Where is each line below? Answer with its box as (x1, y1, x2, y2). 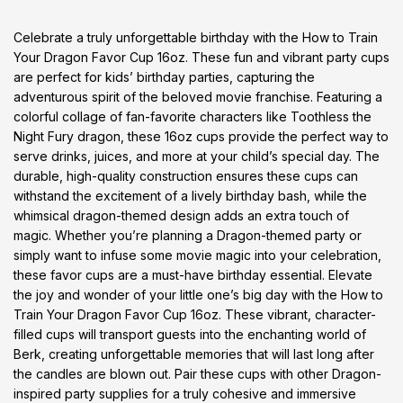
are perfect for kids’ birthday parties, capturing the (13, 69, 315, 85)
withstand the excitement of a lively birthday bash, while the (13, 188, 367, 203)
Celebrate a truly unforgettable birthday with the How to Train (13, 30, 378, 45)
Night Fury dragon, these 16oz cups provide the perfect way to (13, 129, 389, 144)
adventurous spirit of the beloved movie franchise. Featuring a (13, 89, 382, 104)
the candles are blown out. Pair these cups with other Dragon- (13, 366, 381, 381)
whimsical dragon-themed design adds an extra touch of (13, 208, 349, 223)
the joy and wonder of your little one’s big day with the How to (13, 287, 383, 302)
